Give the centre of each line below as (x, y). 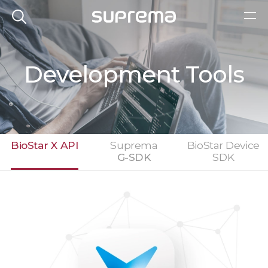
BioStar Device (223, 145)
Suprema (134, 145)
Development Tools (134, 74)
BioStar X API (45, 145)
